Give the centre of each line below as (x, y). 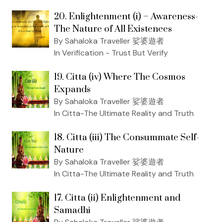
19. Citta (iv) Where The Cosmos (120, 77)
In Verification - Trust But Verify (111, 53)
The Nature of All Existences (113, 29)
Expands (72, 89)
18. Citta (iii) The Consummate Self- (127, 137)
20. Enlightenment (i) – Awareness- (126, 16)
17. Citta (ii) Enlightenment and (117, 198)
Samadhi (72, 210)
